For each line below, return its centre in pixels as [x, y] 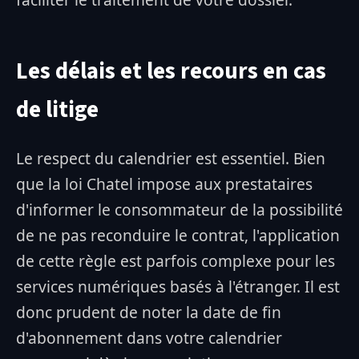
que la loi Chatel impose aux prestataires [164, 184]
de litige [57, 110]
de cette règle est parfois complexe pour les [175, 260]
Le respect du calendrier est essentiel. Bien [171, 158]
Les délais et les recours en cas [171, 71]
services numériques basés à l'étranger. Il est [178, 286]
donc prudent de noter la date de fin [149, 312]
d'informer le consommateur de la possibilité [179, 209]
